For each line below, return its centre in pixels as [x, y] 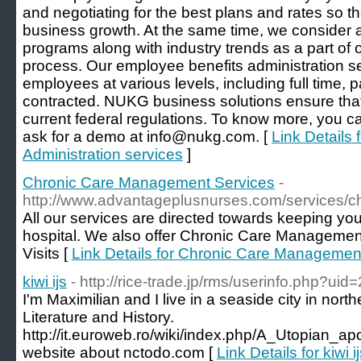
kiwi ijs [45, 282]
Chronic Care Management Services [149, 183]
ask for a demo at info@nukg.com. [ [147, 137]
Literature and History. [98, 317]
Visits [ [47, 253]
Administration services [103, 154]
